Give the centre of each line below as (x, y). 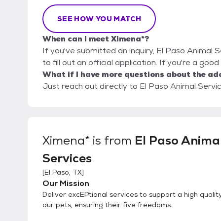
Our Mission (66, 184)
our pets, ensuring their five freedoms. (107, 205)
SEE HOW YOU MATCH (99, 19)
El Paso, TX (63, 172)
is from (112, 141)
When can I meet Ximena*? (96, 39)
